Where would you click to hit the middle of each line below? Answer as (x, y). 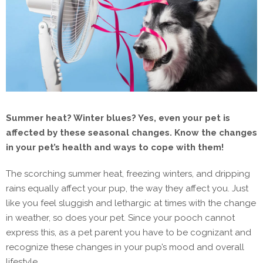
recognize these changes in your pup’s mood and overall (125, 247)
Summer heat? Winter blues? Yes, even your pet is (118, 118)
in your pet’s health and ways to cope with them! (115, 148)
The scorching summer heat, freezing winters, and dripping (128, 174)
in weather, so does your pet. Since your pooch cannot (120, 218)
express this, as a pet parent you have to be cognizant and (129, 233)
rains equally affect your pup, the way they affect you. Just (127, 189)
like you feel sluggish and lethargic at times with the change (131, 203)
